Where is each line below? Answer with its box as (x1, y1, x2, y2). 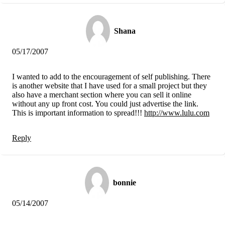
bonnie (113, 178, 136, 187)
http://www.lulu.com (144, 108, 209, 117)
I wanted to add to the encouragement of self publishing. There (12, 72, 210, 81)
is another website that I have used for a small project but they (12, 81, 207, 90)
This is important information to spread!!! (12, 108, 144, 117)
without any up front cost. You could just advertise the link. (12, 99, 198, 108)
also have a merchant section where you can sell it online (12, 90, 191, 99)
